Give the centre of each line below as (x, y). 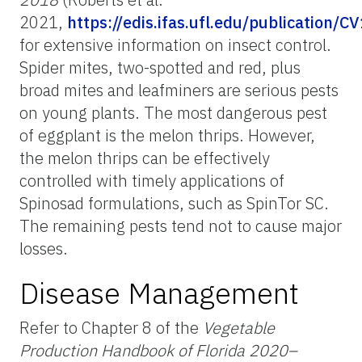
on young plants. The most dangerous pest (173, 112)
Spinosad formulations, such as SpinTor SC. (174, 203)
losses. (44, 248)
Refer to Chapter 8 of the (111, 327)
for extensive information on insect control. (175, 44)
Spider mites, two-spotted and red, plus (160, 67)
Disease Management (159, 293)
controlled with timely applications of (152, 180)
